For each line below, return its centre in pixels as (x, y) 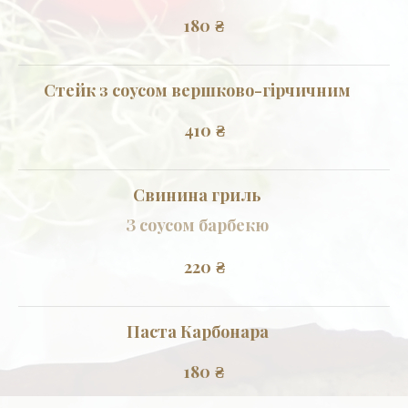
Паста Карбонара (197, 331)
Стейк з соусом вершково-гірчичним (197, 90)
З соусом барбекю (197, 224)
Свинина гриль (197, 194)
